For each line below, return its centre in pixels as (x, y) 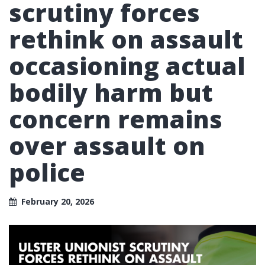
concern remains (116, 119)
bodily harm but (111, 92)
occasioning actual (127, 66)
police (47, 172)
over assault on (107, 146)
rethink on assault (126, 39)
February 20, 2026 (58, 201)
